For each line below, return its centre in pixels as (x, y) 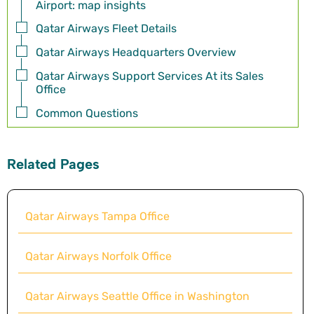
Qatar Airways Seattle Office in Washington (137, 296)
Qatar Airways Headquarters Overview (136, 53)
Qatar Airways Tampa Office (97, 216)
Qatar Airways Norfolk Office (98, 256)
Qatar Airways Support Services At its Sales (150, 76)
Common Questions (88, 113)
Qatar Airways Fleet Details (106, 29)
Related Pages (53, 164)
